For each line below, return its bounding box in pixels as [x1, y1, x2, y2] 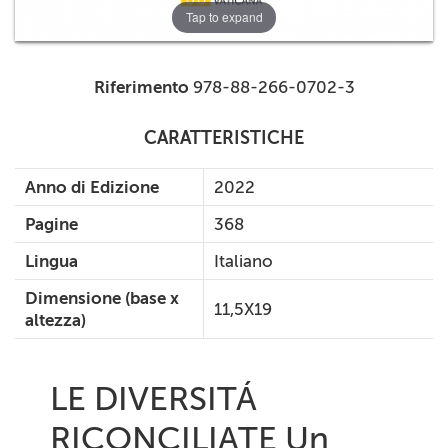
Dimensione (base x [25, 287, 179, 308]
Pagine [25, 213, 78, 234]
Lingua [25, 250, 78, 271]
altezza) [25, 309, 86, 330]
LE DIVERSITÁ [50, 378, 257, 419]
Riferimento [93, 76, 189, 97]
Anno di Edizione [25, 176, 159, 197]
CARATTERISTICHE [144, 126, 304, 149]
